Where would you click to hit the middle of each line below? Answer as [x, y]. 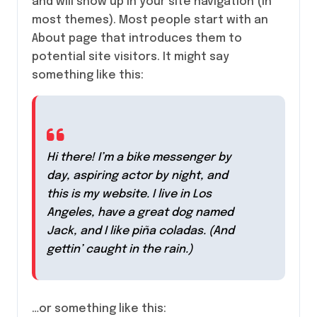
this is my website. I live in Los [129, 194]
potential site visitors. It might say [131, 57]
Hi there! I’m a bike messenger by [139, 157]
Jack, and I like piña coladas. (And [140, 231]
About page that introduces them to [137, 39]
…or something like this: [99, 309]
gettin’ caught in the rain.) [120, 249]
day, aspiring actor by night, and [137, 176]
